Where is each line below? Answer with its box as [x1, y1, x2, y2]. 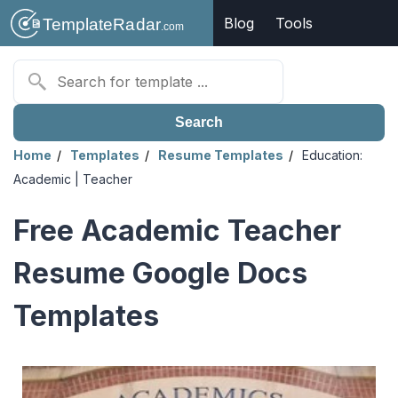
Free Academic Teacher [13, 213, 341, 249]
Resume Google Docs [13, 256, 307, 291]
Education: [302, 147, 362, 163]
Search [175, 115, 223, 130]
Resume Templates [158, 147, 283, 163]
